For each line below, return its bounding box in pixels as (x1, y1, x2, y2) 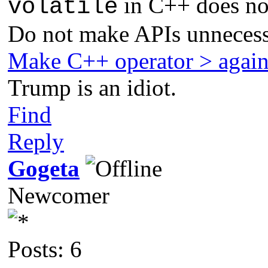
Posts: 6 (8, 236, 82, 262)
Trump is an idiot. (8, 74, 176, 100)
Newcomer (8, 182, 109, 208)
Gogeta (8, 155, 80, 181)
